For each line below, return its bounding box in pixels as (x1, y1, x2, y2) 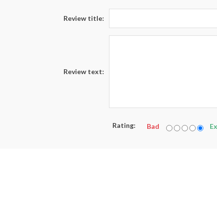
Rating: (112, 121, 136, 129)
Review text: (63, 67, 104, 76)
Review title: (63, 14, 104, 23)
